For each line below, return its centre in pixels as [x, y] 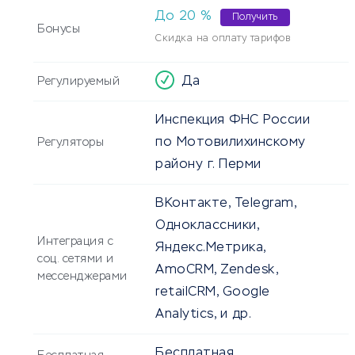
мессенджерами [82, 277]
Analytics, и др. [203, 315]
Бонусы [59, 30]
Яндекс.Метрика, [210, 248]
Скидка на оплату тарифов [223, 39]
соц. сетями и [76, 260]
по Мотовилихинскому [231, 143]
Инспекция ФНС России [233, 121]
